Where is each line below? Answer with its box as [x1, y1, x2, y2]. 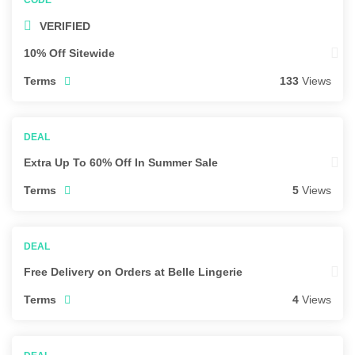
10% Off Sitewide [24, 47, 115, 60]
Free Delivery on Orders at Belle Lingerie [24, 265, 242, 279]
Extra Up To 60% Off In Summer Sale [24, 156, 218, 170]
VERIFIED [40, 19, 90, 32]
